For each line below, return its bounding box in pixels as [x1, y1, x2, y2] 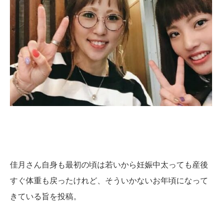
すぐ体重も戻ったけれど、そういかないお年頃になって [10, 176, 208, 185]
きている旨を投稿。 [10, 192, 81, 201]
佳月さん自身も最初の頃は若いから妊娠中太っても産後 [10, 160, 208, 169]
